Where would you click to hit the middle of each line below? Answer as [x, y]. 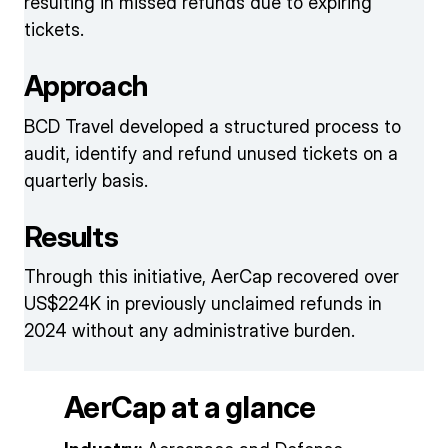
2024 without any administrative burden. [189, 331]
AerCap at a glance [190, 407]
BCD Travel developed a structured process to [212, 126]
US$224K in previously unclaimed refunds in [203, 304]
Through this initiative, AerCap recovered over [211, 277]
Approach [86, 86]
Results [71, 236]
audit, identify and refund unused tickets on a [211, 153]
